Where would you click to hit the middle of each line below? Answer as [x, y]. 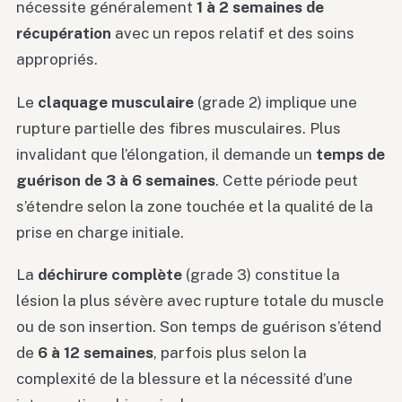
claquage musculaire [116, 102]
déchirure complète [110, 275]
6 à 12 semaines [96, 353]
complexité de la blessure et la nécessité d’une [184, 379]
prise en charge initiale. [100, 232]
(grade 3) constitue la [261, 275]
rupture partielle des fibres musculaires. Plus [179, 128]
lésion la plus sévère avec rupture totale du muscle [200, 301]
